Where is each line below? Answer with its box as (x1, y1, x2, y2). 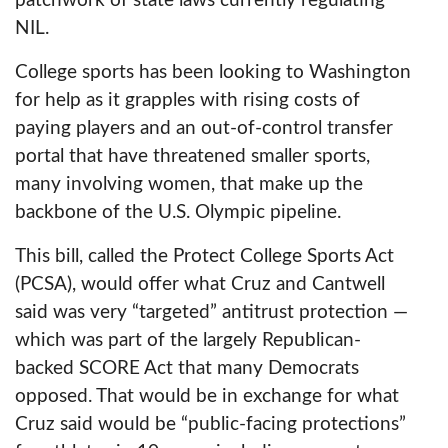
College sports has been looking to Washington (15, 63, 411, 82)
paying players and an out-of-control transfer (15, 119, 393, 138)
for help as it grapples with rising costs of (15, 91, 360, 110)
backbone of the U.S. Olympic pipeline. (15, 203, 341, 222)
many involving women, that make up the (15, 175, 363, 194)
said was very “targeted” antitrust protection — (15, 303, 408, 322)
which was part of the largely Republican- (15, 331, 361, 350)
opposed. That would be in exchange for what (15, 387, 399, 406)
